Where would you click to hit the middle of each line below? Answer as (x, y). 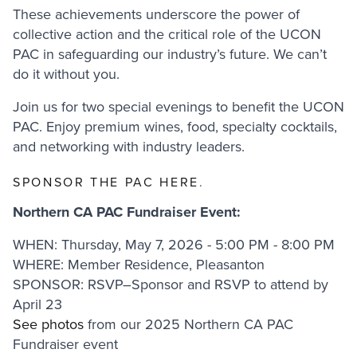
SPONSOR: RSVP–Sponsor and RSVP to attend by (171, 285)
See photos (48, 325)
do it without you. (66, 75)
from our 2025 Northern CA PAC (188, 325)
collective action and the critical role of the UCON (167, 35)
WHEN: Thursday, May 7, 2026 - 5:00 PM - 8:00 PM (174, 245)
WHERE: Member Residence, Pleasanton (141, 265)
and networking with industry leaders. (129, 147)
